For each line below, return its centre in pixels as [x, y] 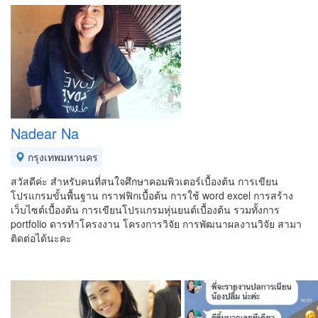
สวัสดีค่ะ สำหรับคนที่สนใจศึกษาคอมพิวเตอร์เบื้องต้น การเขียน [144, 181]
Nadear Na [45, 133]
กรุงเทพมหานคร [61, 157]
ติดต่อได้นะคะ [41, 238]
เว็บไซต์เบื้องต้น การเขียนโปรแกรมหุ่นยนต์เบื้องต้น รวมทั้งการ [145, 209]
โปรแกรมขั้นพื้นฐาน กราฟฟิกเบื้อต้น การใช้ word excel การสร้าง [152, 195]
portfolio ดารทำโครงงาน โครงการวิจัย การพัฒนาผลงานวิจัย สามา [156, 224]
